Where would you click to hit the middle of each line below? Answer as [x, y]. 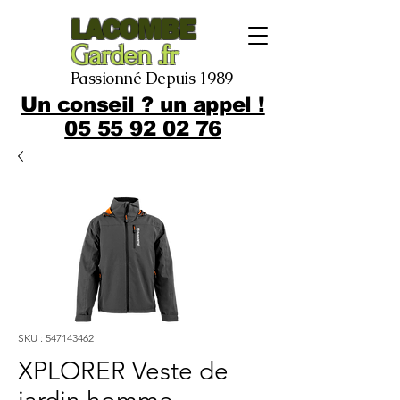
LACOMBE [133, 29]
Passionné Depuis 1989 [152, 78]
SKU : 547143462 [56, 338]
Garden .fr [125, 56]
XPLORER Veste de [123, 371]
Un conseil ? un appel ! [143, 104]
